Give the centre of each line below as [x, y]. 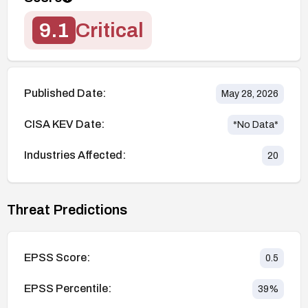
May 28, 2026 [250, 93]
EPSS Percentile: [68, 289]
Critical [110, 30]
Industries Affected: [75, 155]
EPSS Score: [57, 258]
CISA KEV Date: [64, 124]
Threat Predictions [67, 209]
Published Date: [65, 93]
